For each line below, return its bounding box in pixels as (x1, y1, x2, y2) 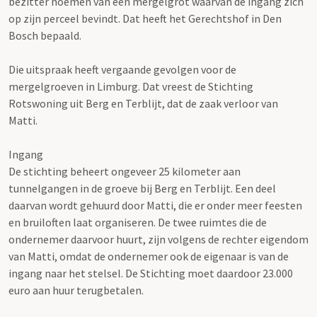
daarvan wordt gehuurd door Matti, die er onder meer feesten (8, 197, 302, 212)
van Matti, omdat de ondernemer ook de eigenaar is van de (8, 248, 289, 263)
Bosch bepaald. (8, 28, 81, 42)
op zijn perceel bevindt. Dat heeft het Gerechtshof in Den (8, 11, 282, 25)
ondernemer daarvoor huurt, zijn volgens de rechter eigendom (8, 231, 309, 246)
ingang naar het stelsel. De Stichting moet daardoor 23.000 (8, 265, 293, 280)
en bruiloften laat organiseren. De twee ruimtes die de (8, 214, 267, 229)
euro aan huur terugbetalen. (8, 282, 144, 297)
